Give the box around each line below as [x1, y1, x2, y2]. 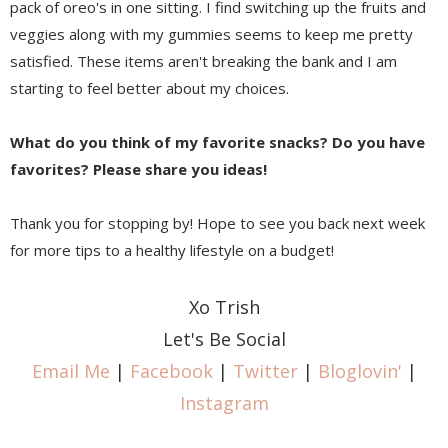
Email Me [31, 359, 110, 384]
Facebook [129, 359, 213, 384]
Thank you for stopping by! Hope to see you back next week [10, 213, 425, 234]
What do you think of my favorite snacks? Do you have [10, 132, 425, 153]
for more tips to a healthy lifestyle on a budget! [10, 240, 334, 261]
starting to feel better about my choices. [10, 78, 293, 99]
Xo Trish [188, 295, 260, 320]
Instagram [179, 391, 269, 416]
